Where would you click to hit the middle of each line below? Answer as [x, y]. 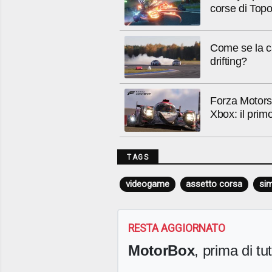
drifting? [229, 62]
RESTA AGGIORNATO [177, 229]
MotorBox [161, 251]
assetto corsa [214, 184]
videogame [147, 184]
